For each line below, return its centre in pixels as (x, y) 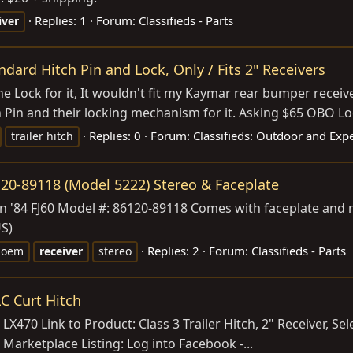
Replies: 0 (115, 136)
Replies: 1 (61, 21)
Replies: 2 (173, 251)
